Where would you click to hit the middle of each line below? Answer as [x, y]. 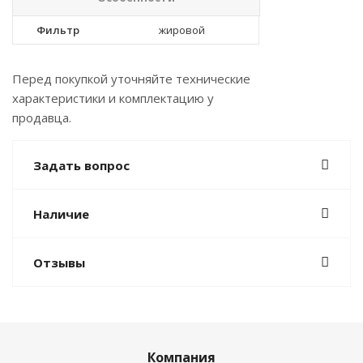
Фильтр [58, 30]
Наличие [61, 214]
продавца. [42, 117]
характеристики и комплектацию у [113, 98]
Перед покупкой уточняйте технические [131, 79]
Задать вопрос [81, 165]
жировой [182, 30]
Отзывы [59, 263]
